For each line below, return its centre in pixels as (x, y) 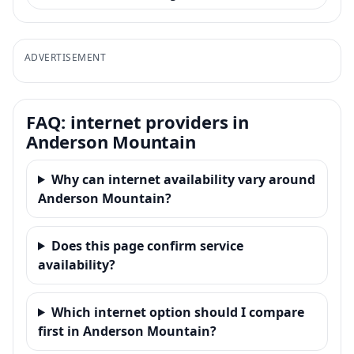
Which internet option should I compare (177, 312)
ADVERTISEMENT (66, 57)
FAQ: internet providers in (137, 121)
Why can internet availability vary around (183, 179)
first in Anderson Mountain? (127, 331)
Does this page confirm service (147, 245)
